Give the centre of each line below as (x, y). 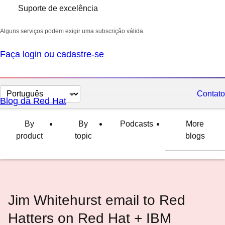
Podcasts (136, 124)
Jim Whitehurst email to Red (97, 200)
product (29, 136)
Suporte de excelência (58, 8)
